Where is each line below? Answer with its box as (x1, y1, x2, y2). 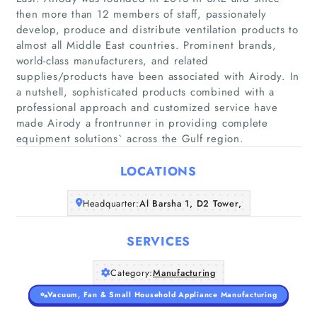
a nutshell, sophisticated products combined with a (16, 83, 275, 100)
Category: (110, 266, 153, 279)
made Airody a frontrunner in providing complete (16, 115, 268, 131)
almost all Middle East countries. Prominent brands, (16, 37, 277, 53)
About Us (135, 166, 182, 183)
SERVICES (127, 232, 190, 250)
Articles (139, 129, 178, 145)
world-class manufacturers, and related (16, 52, 209, 69)
